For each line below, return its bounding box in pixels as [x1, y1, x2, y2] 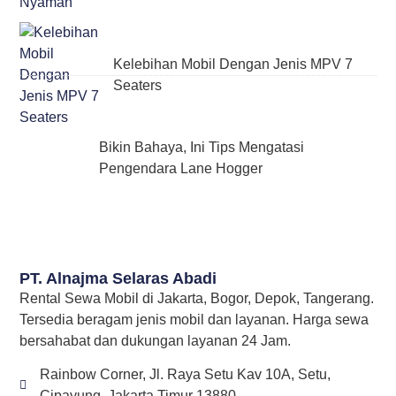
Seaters [112, 78, 162, 94]
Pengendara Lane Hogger [98, 161, 263, 177]
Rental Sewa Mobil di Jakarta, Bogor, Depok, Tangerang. [19, 290, 375, 306]
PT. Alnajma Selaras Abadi [19, 269, 217, 287]
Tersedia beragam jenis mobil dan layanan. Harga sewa [19, 311, 369, 327]
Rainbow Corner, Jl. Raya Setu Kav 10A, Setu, [39, 367, 331, 383]
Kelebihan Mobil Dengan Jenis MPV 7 [112, 57, 353, 72]
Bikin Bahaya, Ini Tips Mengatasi [98, 140, 304, 156]
